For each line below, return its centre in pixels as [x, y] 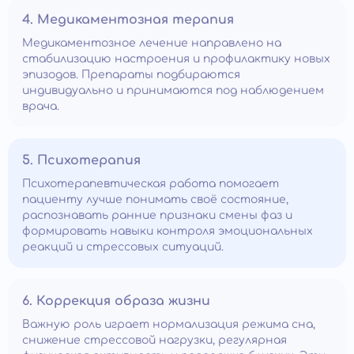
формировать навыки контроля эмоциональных [168, 231]
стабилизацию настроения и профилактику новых [176, 59]
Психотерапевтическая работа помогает [151, 184]
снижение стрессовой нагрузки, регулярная [154, 340]
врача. [41, 106]
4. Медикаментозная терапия [128, 20]
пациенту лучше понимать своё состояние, [155, 200]
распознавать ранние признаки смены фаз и [157, 215]
